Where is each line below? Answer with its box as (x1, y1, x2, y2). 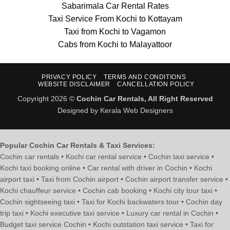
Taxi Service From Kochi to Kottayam (48, 14, 182, 23)
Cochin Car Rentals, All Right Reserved (76, 94, 213, 103)
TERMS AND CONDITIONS (103, 73, 186, 81)
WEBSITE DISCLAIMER (37, 80, 110, 88)
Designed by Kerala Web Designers (57, 106, 173, 114)
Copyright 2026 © (17, 94, 76, 103)
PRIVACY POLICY (41, 73, 97, 81)
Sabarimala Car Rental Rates (61, 1, 169, 10)
